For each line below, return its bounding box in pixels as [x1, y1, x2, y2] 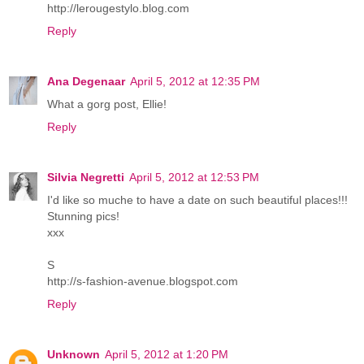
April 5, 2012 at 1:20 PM [105, 347, 228, 361]
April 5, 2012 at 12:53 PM [129, 170, 259, 184]
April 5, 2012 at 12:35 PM [130, 74, 260, 88]
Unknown [47, 347, 100, 361]
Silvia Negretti [47, 170, 124, 184]
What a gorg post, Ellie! [47, 97, 167, 110]
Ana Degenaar [47, 74, 125, 88]
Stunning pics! [47, 209, 119, 223]
